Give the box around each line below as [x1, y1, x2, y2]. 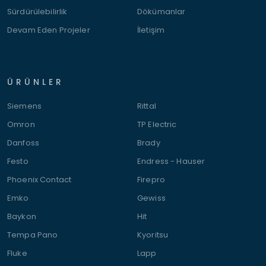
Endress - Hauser [137, 156, 205, 167]
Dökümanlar [137, 6, 186, 17]
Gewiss [137, 192, 166, 204]
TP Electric [137, 119, 177, 130]
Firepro [137, 174, 165, 185]
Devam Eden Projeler [7, 24, 90, 36]
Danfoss [7, 137, 39, 148]
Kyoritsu [137, 229, 169, 240]
